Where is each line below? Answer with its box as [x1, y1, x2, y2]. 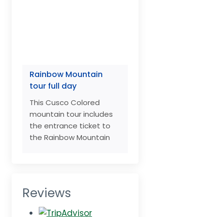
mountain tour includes [30, 108, 113, 119]
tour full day [30, 80, 77, 92]
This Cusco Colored [30, 97, 100, 108]
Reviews [22, 184, 71, 201]
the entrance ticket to [30, 120, 110, 131]
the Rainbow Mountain [30, 132, 110, 142]
